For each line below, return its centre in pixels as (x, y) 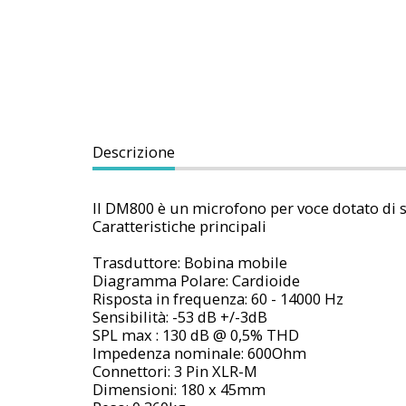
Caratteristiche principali (179, 226)
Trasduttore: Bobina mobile (190, 262)
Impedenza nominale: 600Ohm (199, 353)
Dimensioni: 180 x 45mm (179, 389)
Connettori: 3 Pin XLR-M (175, 371)
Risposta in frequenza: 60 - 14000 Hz (218, 298)
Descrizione (134, 151)
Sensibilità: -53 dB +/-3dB (180, 316)
